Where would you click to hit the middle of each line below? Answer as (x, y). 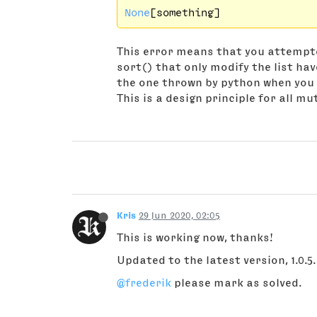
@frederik (144, 283)
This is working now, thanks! (195, 237)
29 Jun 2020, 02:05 (179, 215)
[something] (185, 12)
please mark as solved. (236, 283)
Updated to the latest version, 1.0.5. (216, 260)
